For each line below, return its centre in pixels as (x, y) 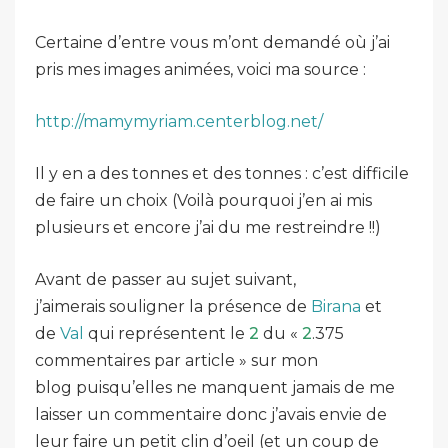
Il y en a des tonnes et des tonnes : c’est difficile (222, 173)
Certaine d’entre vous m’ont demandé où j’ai (212, 42)
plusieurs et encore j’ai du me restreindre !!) (208, 227)
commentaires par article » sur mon (176, 360)
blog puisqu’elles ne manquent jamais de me (215, 387)
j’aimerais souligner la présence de (173, 306)
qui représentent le (166, 333)
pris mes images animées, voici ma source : (200, 69)
